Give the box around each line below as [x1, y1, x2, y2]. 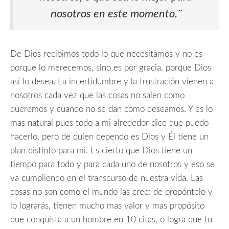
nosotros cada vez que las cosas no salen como [10, 91, 185, 100]
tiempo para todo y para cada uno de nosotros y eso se [10, 160, 215, 169]
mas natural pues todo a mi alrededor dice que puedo [10, 119, 209, 128]
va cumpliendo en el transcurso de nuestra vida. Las [10, 174, 203, 183]
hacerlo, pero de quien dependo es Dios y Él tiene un [10, 132, 209, 142]
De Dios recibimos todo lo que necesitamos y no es [10, 50, 202, 59]
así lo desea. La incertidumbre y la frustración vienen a [10, 77, 214, 86]
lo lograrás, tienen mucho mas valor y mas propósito [10, 201, 204, 211]
